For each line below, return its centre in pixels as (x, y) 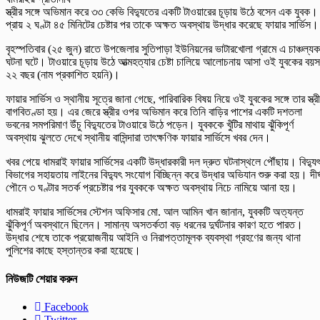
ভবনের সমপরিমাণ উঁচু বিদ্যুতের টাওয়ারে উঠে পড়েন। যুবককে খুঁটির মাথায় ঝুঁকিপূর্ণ (150, 125)
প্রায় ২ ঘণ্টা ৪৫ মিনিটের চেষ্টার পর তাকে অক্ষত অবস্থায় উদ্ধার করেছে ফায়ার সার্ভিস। (162, 25)
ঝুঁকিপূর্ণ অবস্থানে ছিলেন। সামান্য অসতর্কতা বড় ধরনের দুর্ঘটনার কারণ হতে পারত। (154, 225)
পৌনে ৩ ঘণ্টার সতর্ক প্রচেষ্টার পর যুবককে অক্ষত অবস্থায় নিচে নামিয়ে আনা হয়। (151, 188)
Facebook (65, 306)
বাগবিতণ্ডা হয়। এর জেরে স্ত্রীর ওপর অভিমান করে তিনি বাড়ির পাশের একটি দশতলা (154, 112)
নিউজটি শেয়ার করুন (41, 279)
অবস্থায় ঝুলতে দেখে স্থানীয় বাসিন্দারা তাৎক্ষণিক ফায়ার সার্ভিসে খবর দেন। (138, 138)
